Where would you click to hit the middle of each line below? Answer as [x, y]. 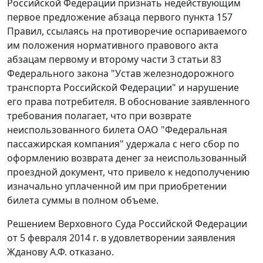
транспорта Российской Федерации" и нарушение [123, 88]
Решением [31, 224]
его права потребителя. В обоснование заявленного [129, 102]
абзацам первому [48, 60]
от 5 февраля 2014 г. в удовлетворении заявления [121, 238]
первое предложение [58, 17]
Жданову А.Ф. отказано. [60, 252]
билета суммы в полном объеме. [83, 200]
